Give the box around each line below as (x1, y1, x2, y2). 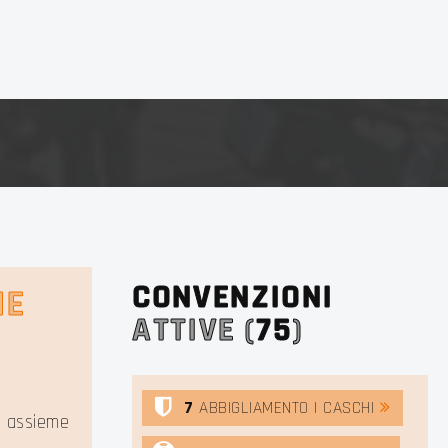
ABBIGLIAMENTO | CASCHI (193, 396, 375, 419)
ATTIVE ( (132, 308, 257, 352)
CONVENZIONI (132, 275, 334, 319)
